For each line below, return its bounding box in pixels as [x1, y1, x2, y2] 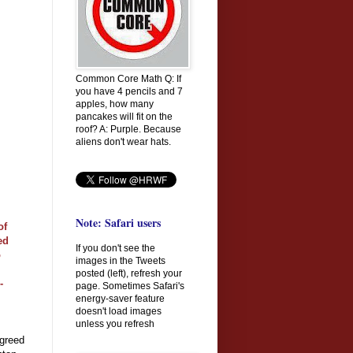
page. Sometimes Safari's [76, 280, 184, 292]
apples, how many [76, 98, 154, 110]
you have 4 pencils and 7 [76, 85, 183, 97]
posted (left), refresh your [76, 267, 182, 279]
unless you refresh [76, 318, 154, 329]
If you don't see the [76, 242, 155, 254]
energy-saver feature [76, 292, 165, 304]
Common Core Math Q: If [76, 72, 181, 84]
